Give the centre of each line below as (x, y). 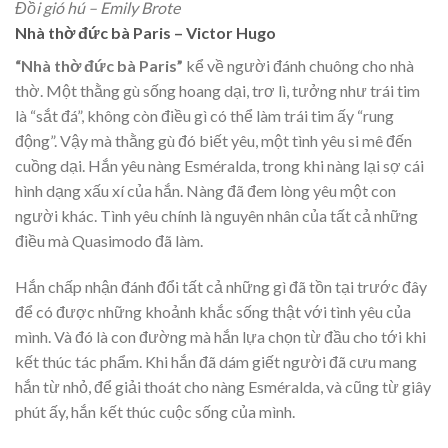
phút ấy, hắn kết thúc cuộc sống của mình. (155, 412)
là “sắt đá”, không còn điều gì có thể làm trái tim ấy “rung (204, 116)
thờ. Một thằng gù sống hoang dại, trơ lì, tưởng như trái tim (217, 91)
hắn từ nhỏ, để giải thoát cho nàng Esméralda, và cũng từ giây (223, 387)
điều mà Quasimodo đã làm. (109, 241)
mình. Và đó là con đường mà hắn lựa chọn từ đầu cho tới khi (220, 337)
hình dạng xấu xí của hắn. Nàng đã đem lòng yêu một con (205, 191)
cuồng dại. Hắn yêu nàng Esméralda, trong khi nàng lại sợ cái (219, 166)
